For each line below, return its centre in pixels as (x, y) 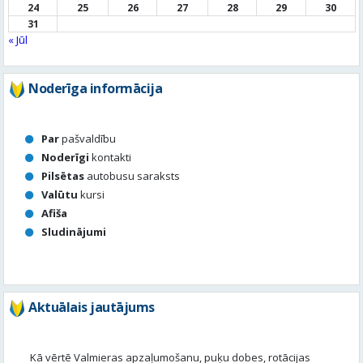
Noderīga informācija (95, 89)
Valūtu (60, 195)
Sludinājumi (74, 232)
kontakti (110, 158)
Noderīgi (65, 158)
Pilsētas (63, 176)
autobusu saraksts (132, 176)
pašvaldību (88, 139)
